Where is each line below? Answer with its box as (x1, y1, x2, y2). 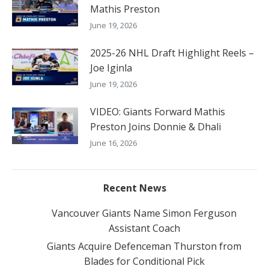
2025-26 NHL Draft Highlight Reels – (90, 46, 254, 59)
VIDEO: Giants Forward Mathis (90, 104, 225, 118)
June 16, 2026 (90, 137, 137, 148)
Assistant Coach (108, 221, 180, 235)
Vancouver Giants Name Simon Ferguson (52, 206, 237, 220)
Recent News (103, 181, 166, 195)
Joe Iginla (90, 61, 132, 74)
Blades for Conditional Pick (83, 254, 205, 268)
